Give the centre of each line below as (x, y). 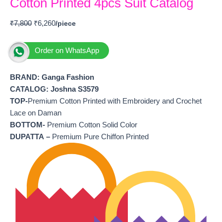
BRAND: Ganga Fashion (53, 78)
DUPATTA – (30, 137)
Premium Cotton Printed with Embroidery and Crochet (115, 101)
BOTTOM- (28, 125)
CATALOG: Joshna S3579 (54, 89)
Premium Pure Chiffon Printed (99, 137)
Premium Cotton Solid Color (91, 125)
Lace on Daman (36, 113)
